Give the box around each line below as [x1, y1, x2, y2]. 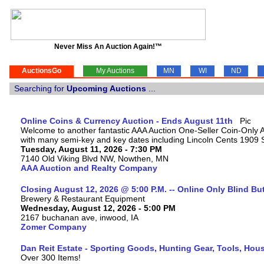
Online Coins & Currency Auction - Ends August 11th [21, 116, 233, 126]
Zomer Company [21, 222, 87, 232]
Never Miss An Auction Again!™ [54, 42, 162, 51]
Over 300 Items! [21, 253, 81, 262]
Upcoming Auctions [67, 84, 146, 93]
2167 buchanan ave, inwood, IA [21, 213, 138, 222]
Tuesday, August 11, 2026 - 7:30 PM [21, 144, 162, 154]
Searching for [9, 84, 67, 93]
